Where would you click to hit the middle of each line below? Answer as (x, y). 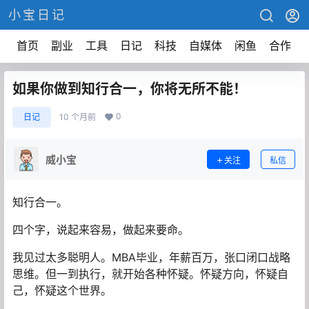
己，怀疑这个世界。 (62, 290)
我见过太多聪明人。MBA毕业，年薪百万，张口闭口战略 (151, 257)
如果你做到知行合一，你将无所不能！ (130, 89)
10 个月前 (78, 117)
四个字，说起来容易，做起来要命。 (101, 230)
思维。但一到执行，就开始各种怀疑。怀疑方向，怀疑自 (150, 274)
